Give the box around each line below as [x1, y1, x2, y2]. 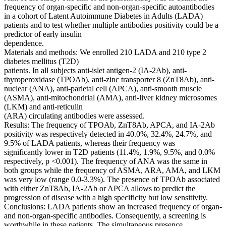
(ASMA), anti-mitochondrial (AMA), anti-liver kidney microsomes [4, 93, 217, 102]
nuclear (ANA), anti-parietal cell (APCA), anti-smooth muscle [4, 84, 202, 93]
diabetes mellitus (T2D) [4, 57, 79, 66]
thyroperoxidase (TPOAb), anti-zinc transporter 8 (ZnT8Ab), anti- [4, 75, 214, 84]
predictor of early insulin [4, 30, 82, 39]
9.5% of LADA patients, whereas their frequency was [4, 139, 175, 148]
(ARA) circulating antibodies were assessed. [4, 111, 145, 121]
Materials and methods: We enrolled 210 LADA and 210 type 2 [4, 48, 206, 57]
